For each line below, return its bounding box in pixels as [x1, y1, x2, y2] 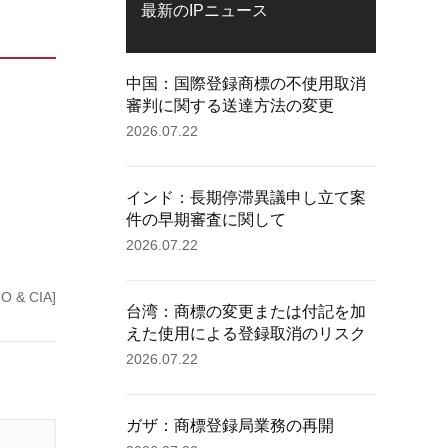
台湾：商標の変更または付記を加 [126, 303, 366, 320]
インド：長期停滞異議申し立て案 [126, 189, 366, 206]
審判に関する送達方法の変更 [126, 97, 334, 114]
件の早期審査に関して [126, 211, 286, 228]
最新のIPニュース [141, 2, 268, 19]
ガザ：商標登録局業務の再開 [126, 417, 334, 434]
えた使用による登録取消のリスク [126, 325, 366, 342]
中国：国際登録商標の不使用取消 [126, 75, 366, 92]
